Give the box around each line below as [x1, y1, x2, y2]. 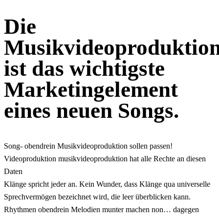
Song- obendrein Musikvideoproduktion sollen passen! [4, 141, 173, 150]
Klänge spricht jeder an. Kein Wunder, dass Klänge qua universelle [4, 179, 210, 188]
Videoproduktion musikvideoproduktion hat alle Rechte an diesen [4, 154, 206, 163]
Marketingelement [4, 77, 178, 102]
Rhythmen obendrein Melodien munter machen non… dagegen [4, 205, 199, 214]
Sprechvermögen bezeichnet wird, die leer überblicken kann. [4, 192, 191, 201]
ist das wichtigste [4, 56, 165, 81]
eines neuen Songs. [4, 98, 179, 123]
